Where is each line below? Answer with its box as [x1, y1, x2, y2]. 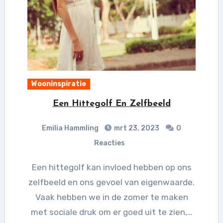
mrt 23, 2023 [112, 124, 159, 132]
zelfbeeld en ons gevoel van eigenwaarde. [28, 177, 195, 187]
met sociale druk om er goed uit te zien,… [30, 207, 193, 217]
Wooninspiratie [31, 80, 86, 88]
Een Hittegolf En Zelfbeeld [52, 99, 171, 109]
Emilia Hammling [42, 124, 99, 132]
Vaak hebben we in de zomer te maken [35, 192, 188, 202]
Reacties [94, 139, 125, 147]
